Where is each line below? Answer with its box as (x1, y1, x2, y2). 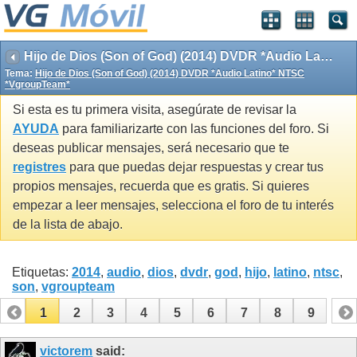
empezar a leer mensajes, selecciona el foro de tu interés (13, 198, 334, 213)
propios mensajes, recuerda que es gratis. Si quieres (13, 179, 309, 194)
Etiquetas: (12, 265, 72, 279)
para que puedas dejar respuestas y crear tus (66, 160, 324, 175)
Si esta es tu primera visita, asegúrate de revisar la (13, 103, 296, 117)
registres (13, 160, 66, 175)
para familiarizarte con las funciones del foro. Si (59, 122, 329, 136)
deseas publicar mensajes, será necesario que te (13, 141, 289, 155)
